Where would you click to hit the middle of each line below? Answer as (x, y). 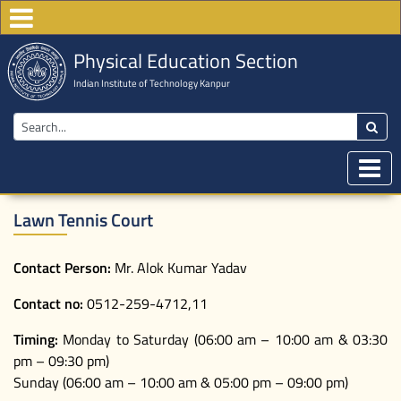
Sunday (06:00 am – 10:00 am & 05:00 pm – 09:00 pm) (181, 382)
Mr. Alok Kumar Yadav (179, 267)
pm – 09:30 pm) (61, 360)
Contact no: (48, 303)
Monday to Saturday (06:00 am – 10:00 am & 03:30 (223, 339)
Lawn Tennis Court (83, 219)
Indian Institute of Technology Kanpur (151, 83)
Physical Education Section (185, 61)
